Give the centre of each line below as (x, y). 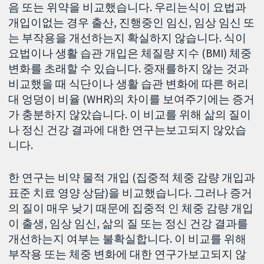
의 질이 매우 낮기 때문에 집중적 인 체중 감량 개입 (131, 208)
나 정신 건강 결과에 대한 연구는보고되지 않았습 (128, 130)
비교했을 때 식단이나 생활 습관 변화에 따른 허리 (129, 84)
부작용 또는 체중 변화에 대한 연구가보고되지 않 (128, 254)
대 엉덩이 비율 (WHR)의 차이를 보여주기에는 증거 (132, 99)
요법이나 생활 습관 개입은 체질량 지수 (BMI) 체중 (130, 53)
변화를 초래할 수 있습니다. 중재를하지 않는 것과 (129, 68)
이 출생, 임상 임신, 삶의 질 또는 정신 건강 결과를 (128, 223)
